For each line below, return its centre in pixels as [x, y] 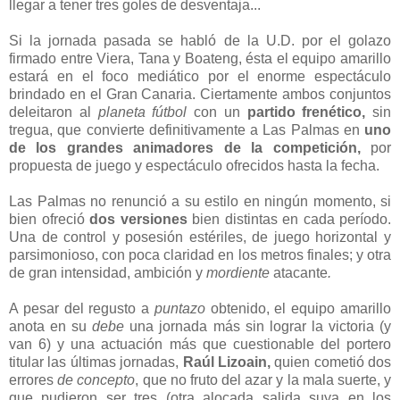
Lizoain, [246, 362]
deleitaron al [54, 112]
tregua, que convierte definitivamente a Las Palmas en [187, 129]
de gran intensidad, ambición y [108, 272]
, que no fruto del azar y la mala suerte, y [263, 379]
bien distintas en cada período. [289, 219]
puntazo [179, 308]
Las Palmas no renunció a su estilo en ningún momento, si [200, 201]
